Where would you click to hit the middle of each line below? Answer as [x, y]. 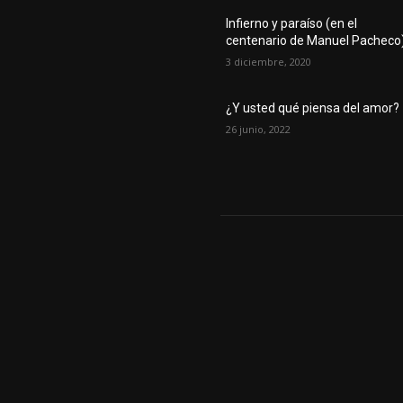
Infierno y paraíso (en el [292, 23]
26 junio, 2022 [259, 129]
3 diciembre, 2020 [269, 61]
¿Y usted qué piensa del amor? [313, 107]
